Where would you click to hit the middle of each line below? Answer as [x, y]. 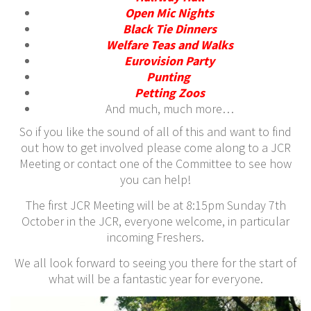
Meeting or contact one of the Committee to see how [155, 163]
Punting [169, 76]
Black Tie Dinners [169, 28]
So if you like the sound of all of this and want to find [155, 131]
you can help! [155, 179]
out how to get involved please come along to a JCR [155, 147]
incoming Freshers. [155, 237]
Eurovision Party [169, 60]
